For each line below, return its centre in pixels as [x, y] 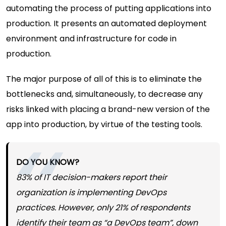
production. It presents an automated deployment [106, 23]
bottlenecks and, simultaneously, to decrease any [104, 94]
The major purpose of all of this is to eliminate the [104, 79]
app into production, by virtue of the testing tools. [104, 124]
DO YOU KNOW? [49, 162]
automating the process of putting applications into [109, 8]
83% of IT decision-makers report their [92, 177]
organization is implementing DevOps [91, 192]
